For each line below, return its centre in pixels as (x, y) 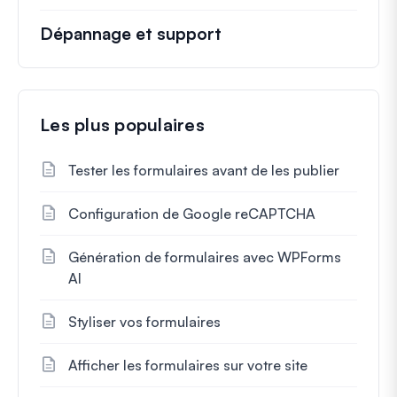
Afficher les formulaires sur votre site (188, 365)
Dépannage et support (131, 33)
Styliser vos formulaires (144, 321)
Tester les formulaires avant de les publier (204, 170)
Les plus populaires (122, 124)
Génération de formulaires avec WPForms (205, 257)
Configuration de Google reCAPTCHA (192, 213)
